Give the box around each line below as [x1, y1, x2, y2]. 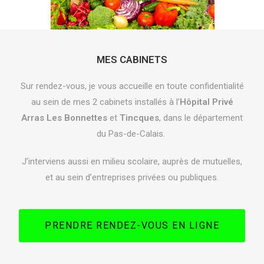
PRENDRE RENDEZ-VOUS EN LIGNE [45, 220, 219, 231]
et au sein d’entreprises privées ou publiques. [45, 172, 219, 183]
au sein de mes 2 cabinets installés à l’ [31, 97, 180, 107]
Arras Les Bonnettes [21, 113, 107, 123]
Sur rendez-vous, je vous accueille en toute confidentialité [20, 81, 244, 91]
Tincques [120, 113, 159, 123]
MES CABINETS [97, 54, 167, 65]
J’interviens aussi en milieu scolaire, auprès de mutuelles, [22, 156, 242, 167]
